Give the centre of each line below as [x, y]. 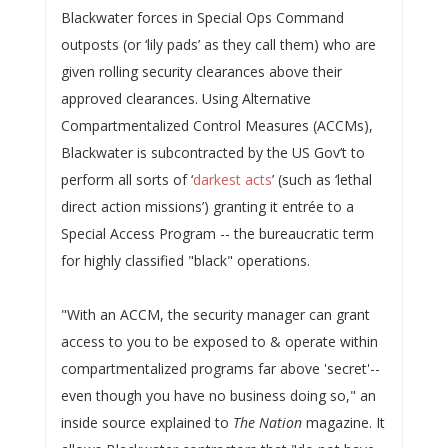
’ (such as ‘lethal [321, 179]
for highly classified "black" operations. [185, 260]
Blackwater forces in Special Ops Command [202, 17]
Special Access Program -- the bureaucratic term [217, 233]
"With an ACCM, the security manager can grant [215, 314]
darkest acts [232, 179]
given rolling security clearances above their [201, 71]
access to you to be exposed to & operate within [219, 341]
